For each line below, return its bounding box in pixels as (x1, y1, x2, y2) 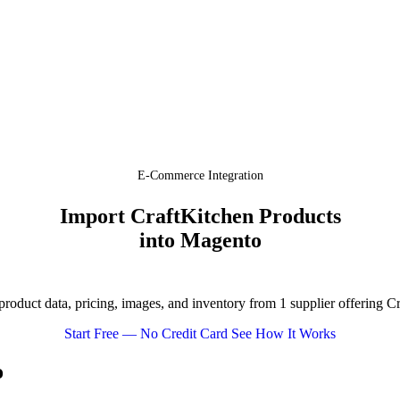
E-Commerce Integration (137, 169, 263, 182)
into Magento (138, 229, 262, 252)
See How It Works (231, 326, 336, 341)
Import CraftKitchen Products (59, 204, 341, 228)
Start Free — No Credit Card (64, 326, 231, 341)
